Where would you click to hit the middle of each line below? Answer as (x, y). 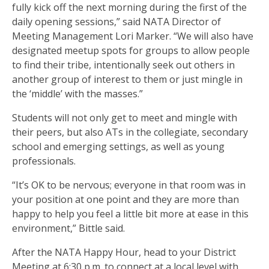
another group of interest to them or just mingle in (127, 80)
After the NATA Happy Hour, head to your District (124, 252)
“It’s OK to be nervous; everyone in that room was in (129, 185)
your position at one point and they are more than (125, 200)
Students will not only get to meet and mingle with (125, 118)
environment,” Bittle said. (68, 228)
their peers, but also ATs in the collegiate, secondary (130, 132)
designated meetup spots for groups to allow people (131, 51)
